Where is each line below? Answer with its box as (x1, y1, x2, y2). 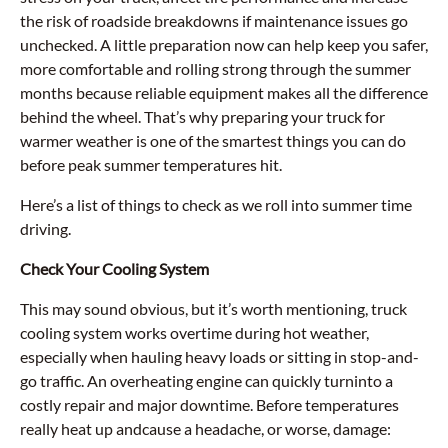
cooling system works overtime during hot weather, (20, 323, 369, 342)
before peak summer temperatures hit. (20, 155, 282, 174)
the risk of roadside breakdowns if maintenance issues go (20, 11, 408, 30)
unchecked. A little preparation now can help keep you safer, (20, 35, 428, 54)
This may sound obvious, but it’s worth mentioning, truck (20, 299, 407, 318)
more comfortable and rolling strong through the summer (20, 59, 411, 78)
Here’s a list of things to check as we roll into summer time (20, 195, 412, 214)
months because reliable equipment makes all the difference (20, 83, 428, 102)
